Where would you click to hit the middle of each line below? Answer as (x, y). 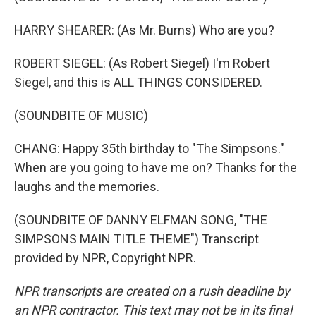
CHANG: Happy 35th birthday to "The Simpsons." (149, 148)
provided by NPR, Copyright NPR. (105, 258)
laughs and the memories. (87, 187)
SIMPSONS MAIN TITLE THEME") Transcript (136, 239)
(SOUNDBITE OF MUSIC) (81, 115)
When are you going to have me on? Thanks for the (156, 168)
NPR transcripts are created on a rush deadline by (152, 291)
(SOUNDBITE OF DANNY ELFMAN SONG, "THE (141, 220)
